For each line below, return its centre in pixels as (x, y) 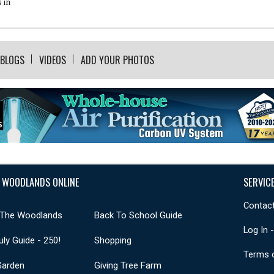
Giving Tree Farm (128, 265)
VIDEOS (53, 60)
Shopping (113, 240)
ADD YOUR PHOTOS (117, 60)
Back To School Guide (138, 215)
